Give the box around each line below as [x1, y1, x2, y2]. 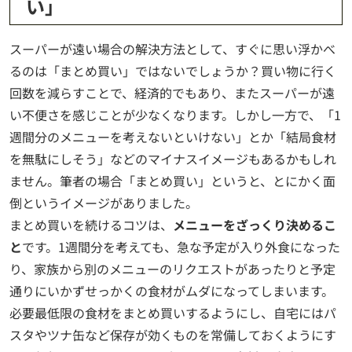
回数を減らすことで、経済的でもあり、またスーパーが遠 [9, 83, 335, 103]
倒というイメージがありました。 [9, 193, 198, 213]
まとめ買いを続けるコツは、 [9, 215, 173, 235]
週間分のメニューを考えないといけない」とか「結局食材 [9, 127, 336, 147]
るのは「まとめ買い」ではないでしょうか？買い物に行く [9, 61, 336, 81]
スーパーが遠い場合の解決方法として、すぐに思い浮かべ [9, 39, 335, 59]
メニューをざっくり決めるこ [173, 215, 336, 235]
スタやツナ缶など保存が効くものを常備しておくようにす [9, 325, 336, 345]
